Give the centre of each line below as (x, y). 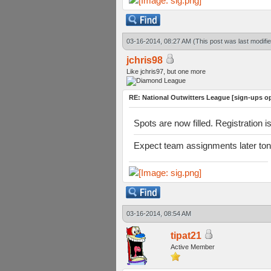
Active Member (193, 247)
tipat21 (186, 236)
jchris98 (145, 60)
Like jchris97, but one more (166, 71)
